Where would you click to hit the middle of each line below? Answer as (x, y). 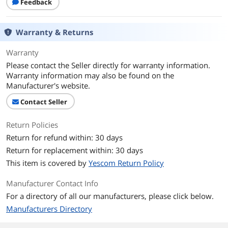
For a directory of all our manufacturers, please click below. (110, 196)
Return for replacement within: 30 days (75, 150)
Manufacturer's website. (48, 85)
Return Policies (32, 125)
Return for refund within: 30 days (64, 137)
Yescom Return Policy (126, 163)
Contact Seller (44, 102)
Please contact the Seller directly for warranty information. (108, 65)
